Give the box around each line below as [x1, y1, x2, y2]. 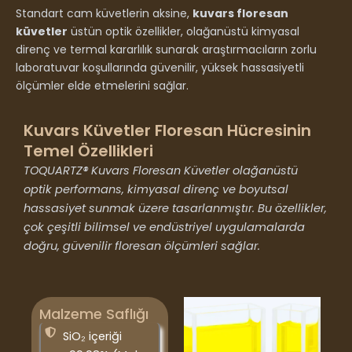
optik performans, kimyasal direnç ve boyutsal [24, 181, 288, 197]
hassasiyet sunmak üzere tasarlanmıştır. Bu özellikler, [24, 200, 327, 216]
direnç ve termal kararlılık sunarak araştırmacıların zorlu [16, 41, 317, 57]
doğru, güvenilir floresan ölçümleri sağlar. [24, 237, 260, 254]
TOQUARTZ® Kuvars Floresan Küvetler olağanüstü [24, 162, 298, 178]
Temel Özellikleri [24, 139, 153, 162]
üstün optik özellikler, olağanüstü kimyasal [68, 23, 299, 39]
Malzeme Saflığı [39, 304, 148, 324]
